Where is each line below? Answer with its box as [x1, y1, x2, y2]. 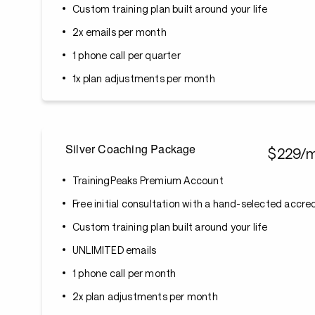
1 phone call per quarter [72, 49, 181, 61]
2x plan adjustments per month [72, 290, 218, 302]
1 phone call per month [72, 267, 176, 279]
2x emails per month [72, 26, 167, 38]
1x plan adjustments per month [72, 72, 215, 84]
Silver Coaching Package [65, 141, 196, 157]
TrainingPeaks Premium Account [72, 174, 224, 186]
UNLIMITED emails [72, 244, 157, 256]
